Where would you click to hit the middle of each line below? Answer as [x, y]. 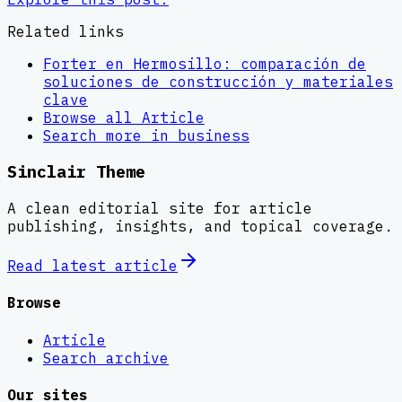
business [214, 135]
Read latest [61, 266]
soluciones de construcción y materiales [218, 81]
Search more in [110, 135]
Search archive [106, 358]
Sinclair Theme [76, 172]
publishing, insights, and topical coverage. [200, 227]
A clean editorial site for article [160, 209]
